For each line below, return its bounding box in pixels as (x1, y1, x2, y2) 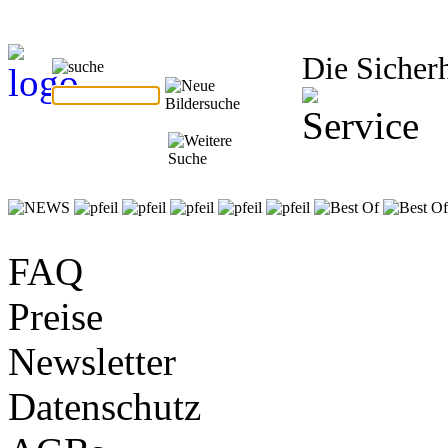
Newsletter (8, 340, 176, 383)
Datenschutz (8, 385, 201, 428)
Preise (8, 295, 103, 338)
